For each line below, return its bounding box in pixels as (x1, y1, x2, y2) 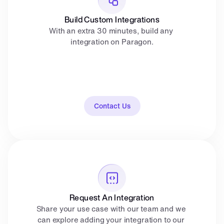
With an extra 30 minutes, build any (49, 25, 173, 36)
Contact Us (93, 100, 130, 111)
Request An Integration (69, 191, 154, 203)
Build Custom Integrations (64, 13, 159, 25)
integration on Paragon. (70, 36, 153, 47)
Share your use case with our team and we (36, 203, 186, 214)
